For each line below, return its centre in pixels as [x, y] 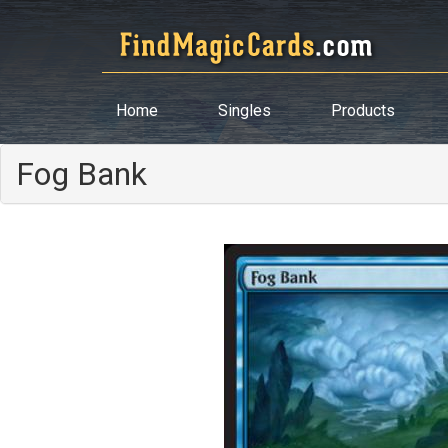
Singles [244, 110]
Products [363, 110]
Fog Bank [81, 174]
